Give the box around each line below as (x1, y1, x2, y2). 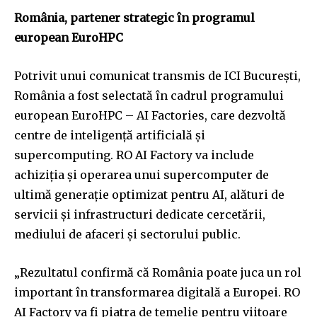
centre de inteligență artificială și (14, 128, 205, 142)
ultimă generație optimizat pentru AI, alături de (14, 188, 284, 202)
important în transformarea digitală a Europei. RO (14, 285, 300, 299)
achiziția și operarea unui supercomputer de (14, 168, 269, 182)
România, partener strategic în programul (14, 11, 255, 25)
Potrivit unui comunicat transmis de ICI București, (14, 69, 301, 83)
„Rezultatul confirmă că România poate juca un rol (14, 265, 301, 279)
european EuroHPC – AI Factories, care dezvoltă (14, 108, 286, 122)
